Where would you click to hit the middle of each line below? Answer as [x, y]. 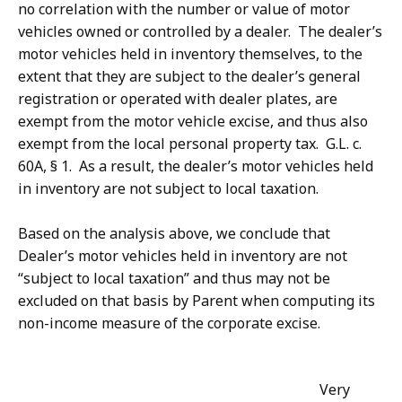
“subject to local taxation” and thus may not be [174, 279]
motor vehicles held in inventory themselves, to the [190, 54]
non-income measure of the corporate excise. [169, 323]
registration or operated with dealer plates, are [178, 99]
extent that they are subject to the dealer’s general [189, 77]
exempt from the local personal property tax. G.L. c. [190, 144]
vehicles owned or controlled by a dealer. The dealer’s [200, 32]
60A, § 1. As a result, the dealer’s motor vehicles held [196, 166]
